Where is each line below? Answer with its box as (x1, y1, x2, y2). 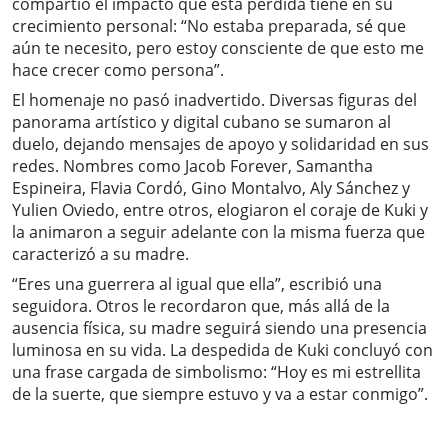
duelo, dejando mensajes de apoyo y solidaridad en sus (12, 133, 429, 156)
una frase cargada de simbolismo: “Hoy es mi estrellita (12, 361, 421, 384)
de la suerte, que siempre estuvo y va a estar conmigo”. (12, 383, 428, 406)
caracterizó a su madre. (12, 243, 189, 266)
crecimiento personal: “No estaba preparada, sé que (12, 15, 406, 38)
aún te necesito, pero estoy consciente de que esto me (12, 37, 424, 60)
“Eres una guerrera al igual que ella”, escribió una (12, 273, 382, 296)
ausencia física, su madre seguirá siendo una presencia (12, 317, 427, 340)
